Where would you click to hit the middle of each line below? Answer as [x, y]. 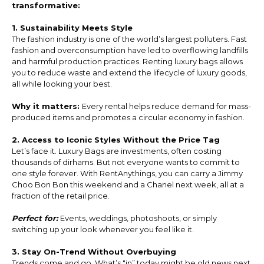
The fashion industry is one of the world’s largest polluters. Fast [129, 39]
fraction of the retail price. [60, 195]
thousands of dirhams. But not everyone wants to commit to [126, 162]
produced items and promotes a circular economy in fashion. [128, 117]
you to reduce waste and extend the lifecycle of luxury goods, [129, 72]
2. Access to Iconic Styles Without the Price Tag [115, 139]
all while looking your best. [62, 83]
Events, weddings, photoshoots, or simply [138, 218]
